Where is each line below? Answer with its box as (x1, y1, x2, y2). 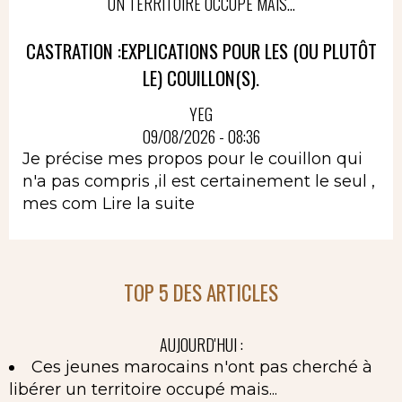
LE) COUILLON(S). (143, 64, 259, 92)
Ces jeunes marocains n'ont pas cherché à (31, 356, 372, 377)
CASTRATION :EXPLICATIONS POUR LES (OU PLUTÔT (25, 37, 377, 65)
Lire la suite (102, 193, 195, 214)
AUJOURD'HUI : (159, 332, 243, 356)
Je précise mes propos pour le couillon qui (22, 148, 363, 169)
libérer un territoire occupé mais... (9, 379, 277, 399)
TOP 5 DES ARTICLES (124, 276, 278, 308)
